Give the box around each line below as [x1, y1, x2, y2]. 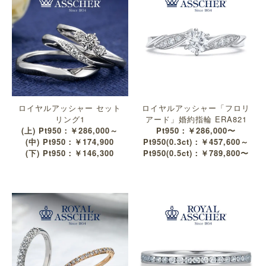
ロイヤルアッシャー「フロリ [142, 102, 251, 114]
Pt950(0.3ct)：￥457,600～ [143, 136, 249, 148]
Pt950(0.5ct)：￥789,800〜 [143, 147, 249, 159]
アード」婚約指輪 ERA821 [145, 113, 247, 125]
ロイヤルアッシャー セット [18, 102, 122, 114]
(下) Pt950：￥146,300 [26, 147, 115, 159]
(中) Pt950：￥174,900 [26, 136, 115, 148]
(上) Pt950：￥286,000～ [21, 125, 119, 137]
